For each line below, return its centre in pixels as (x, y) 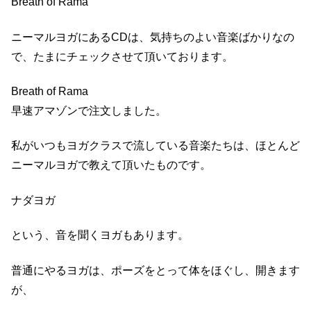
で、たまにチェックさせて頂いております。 (122, 56)
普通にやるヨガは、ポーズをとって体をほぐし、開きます (155, 270)
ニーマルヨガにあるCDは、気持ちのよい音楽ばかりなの (153, 37)
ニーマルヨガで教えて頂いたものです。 (111, 165)
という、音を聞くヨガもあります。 (100, 235)
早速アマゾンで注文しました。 (89, 111)
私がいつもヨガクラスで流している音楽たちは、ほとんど (155, 146)
